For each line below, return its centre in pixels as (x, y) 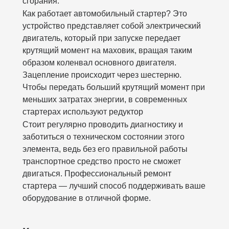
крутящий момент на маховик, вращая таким (107, 50)
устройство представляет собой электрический (112, 26)
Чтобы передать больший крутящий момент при (114, 87)
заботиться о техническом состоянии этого (104, 137)
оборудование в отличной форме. (87, 198)
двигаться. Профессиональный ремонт (97, 174)
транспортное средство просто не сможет (102, 161)
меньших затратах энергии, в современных (105, 99)
